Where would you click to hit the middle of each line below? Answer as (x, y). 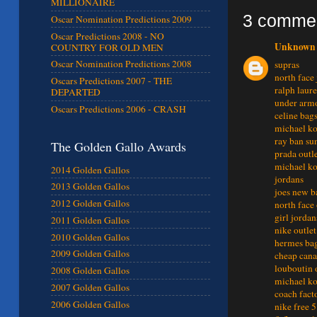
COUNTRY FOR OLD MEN (107, 47)
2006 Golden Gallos (90, 304)
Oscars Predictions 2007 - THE (111, 81)
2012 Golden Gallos (90, 203)
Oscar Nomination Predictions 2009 (121, 19)
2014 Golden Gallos (90, 169)
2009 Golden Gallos (90, 254)
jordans (289, 179)
